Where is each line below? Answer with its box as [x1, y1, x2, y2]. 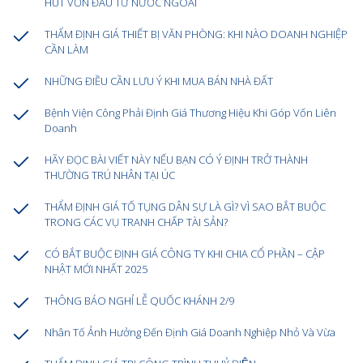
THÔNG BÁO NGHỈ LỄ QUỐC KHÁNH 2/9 [45, 293, 234, 309]
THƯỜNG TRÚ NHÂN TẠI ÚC [45, 168, 175, 183]
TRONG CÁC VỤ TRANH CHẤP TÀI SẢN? [45, 215, 228, 230]
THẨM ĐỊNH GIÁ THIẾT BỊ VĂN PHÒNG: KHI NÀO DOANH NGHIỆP [45, 27, 348, 42]
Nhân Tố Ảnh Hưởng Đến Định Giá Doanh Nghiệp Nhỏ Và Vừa [45, 325, 335, 340]
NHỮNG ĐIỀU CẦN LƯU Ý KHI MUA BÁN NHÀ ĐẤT [45, 74, 273, 89]
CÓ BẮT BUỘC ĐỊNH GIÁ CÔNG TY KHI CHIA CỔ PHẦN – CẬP [45, 246, 325, 262]
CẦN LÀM [45, 42, 88, 58]
